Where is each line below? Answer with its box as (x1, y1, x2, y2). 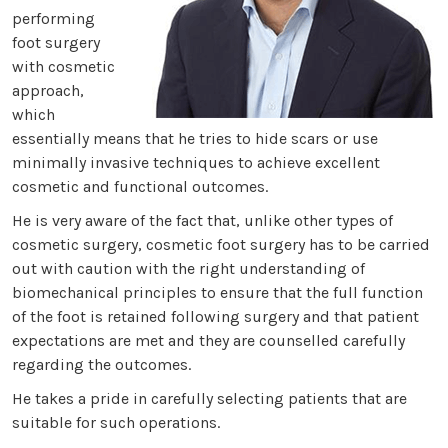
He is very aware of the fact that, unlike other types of (12, 210, 393, 230)
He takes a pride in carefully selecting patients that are (12, 388, 407, 408)
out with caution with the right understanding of (12, 258, 365, 278)
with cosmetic (12, 56, 115, 76)
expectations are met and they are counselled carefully (12, 330, 405, 350)
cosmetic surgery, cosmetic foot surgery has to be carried (12, 234, 430, 254)
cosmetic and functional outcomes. (12, 176, 268, 196)
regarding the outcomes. (12, 354, 191, 374)
